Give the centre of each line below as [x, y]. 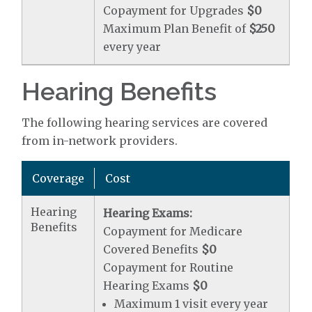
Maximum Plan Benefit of [176, 29]
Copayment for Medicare [173, 231]
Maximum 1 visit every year [192, 304]
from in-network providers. [100, 141]
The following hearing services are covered [145, 123]
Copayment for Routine [169, 267]
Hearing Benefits [119, 91]
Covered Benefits [153, 249]
